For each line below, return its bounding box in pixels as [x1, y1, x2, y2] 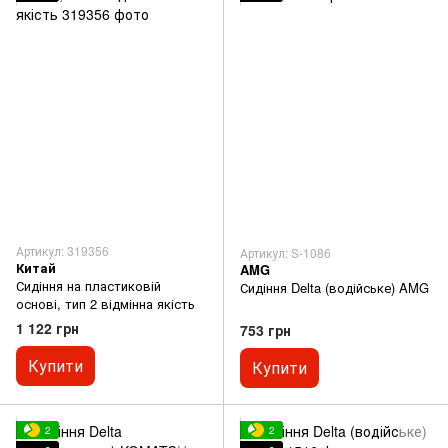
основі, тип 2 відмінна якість [16, 294, 195, 314]
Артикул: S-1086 [240, 243, 331, 261]
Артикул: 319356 [16, 242, 109, 260]
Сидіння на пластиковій [16, 276, 161, 296]
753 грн [240, 319, 291, 340]
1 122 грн [16, 318, 79, 339]
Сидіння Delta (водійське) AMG [240, 277, 429, 297]
